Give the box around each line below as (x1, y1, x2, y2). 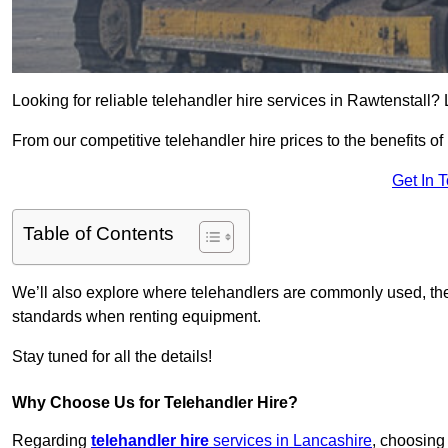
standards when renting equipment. (12, 308, 261, 326)
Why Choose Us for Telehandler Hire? (12, 394, 298, 412)
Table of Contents (23, 223, 174, 245)
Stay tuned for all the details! (12, 348, 212, 366)
